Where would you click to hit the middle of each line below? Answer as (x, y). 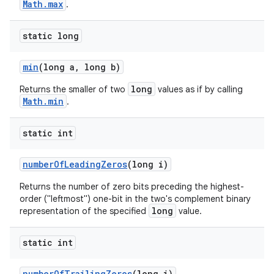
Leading (83, 164)
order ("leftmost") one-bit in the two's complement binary (135, 199)
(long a (57, 67)
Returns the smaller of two (74, 89)
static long (51, 36)
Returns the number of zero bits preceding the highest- (132, 187)
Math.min (43, 101)
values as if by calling (199, 89)
